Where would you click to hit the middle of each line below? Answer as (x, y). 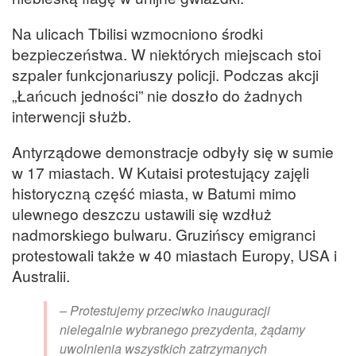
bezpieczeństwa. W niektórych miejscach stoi (166, 53)
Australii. (41, 275)
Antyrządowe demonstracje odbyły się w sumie (173, 151)
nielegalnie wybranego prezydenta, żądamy (182, 330)
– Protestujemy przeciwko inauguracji (165, 311)
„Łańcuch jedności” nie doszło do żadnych (157, 95)
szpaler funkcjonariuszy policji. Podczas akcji (165, 74)
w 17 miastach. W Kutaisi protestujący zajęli (161, 172)
